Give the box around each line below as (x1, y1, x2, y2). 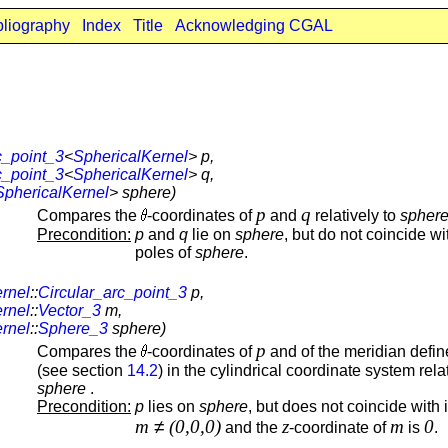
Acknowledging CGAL (174, 17, 333, 34)
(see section (37, 361, 127, 379)
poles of (135, 243, 195, 261)
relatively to (311, 206, 400, 224)
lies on (144, 397, 199, 415)
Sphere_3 (38, 319, 108, 337)
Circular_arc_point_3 (38, 283, 187, 301)
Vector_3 (38, 301, 101, 319)
